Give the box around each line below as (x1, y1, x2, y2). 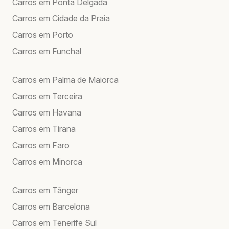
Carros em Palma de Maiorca (12, 74, 119, 85)
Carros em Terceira (12, 90, 82, 101)
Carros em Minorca (12, 156, 82, 167)
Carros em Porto (12, 29, 73, 40)
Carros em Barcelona (12, 201, 90, 212)
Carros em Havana (12, 107, 81, 118)
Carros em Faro (12, 140, 70, 150)
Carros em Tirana (12, 123, 76, 134)
